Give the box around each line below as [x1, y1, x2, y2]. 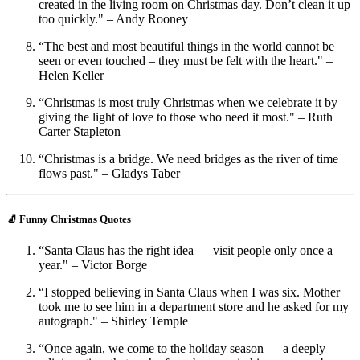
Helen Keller [39, 67, 104, 82]
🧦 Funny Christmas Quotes [6, 212, 131, 225]
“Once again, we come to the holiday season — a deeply [39, 341, 325, 355]
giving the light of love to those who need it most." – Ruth [39, 109, 333, 124]
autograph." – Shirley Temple [39, 313, 188, 328]
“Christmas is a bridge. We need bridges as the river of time [39, 151, 338, 166]
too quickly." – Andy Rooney [39, 11, 188, 26]
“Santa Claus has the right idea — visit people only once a [39, 243, 333, 257]
